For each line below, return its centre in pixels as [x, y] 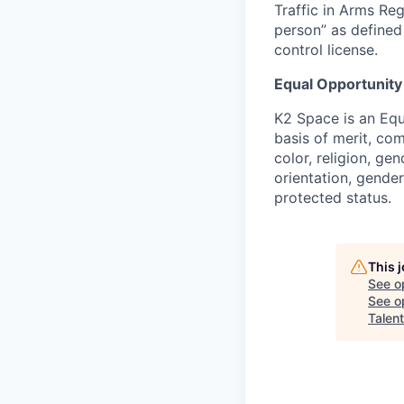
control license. [326, 50]
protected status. [333, 197]
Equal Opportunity [338, 84]
